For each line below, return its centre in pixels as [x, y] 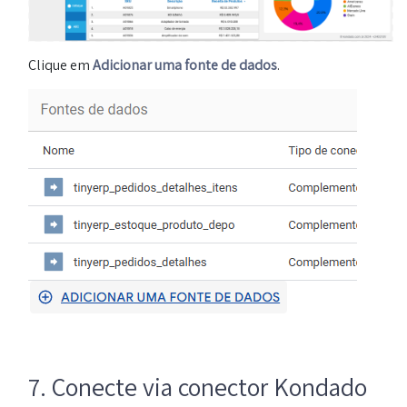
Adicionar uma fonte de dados [185, 65]
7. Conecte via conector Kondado [198, 386]
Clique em [60, 65]
